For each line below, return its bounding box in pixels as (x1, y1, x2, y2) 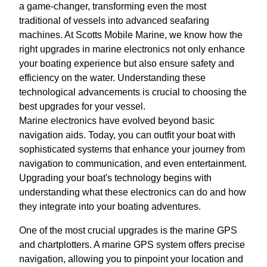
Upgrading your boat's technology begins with (19, 173, 212, 184)
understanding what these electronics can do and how (19, 187, 246, 198)
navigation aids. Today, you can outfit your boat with (19, 130, 235, 141)
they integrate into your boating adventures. (19, 201, 201, 212)
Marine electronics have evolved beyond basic (19, 116, 215, 126)
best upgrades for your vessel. (19, 101, 145, 112)
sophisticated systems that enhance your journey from (19, 144, 245, 155)
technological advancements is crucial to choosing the (19, 87, 247, 98)
